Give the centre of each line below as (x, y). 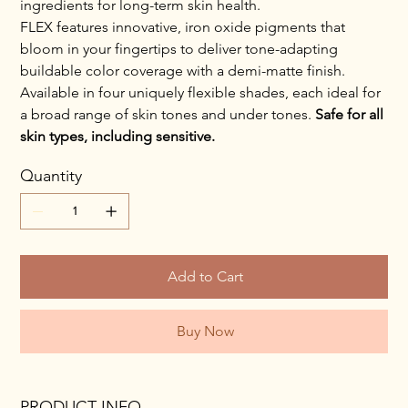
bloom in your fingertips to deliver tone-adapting (179, 48)
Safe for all (350, 114)
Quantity (51, 175)
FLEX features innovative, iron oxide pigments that (183, 26)
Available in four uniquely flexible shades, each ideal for (201, 92)
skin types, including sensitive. (118, 136)
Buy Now (205, 331)
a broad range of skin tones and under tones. (168, 114)
